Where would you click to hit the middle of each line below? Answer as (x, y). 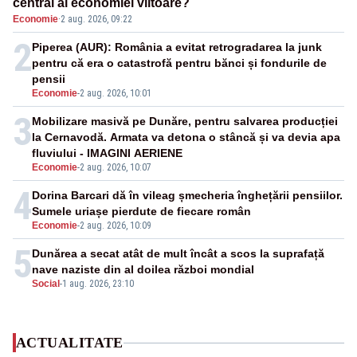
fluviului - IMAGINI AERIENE (107, 153)
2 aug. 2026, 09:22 (96, 20)
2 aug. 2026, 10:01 (116, 94)
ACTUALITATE (70, 343)
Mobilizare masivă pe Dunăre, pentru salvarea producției (185, 122)
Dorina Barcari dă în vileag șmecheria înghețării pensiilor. (187, 196)
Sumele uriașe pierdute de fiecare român (141, 212)
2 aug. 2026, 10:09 (116, 226)
